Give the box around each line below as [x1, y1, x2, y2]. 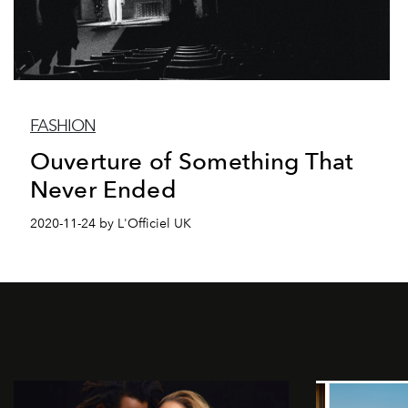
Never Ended [30, 174, 177, 203]
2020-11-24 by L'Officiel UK [30, 215, 191, 231]
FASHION [30, 115, 96, 136]
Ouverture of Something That [30, 146, 354, 175]
